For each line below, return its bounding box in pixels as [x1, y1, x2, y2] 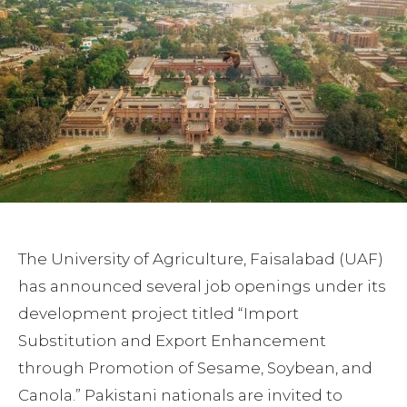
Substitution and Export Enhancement [18, 332, 326, 351]
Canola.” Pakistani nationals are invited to [18, 386, 342, 405]
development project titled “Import [18, 304, 299, 323]
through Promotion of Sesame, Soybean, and [18, 359, 372, 378]
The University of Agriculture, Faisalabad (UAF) [18, 250, 383, 269]
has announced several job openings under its [18, 277, 386, 296]
